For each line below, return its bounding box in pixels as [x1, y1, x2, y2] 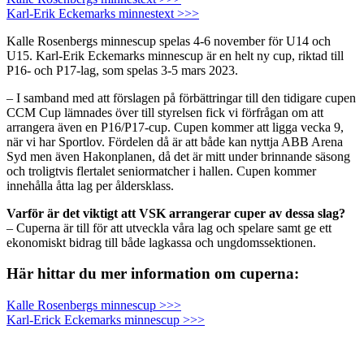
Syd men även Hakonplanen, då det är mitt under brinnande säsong [6, 149, 350, 163]
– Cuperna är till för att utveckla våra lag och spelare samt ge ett [6, 220, 331, 235]
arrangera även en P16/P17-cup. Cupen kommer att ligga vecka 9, [6, 119, 344, 134]
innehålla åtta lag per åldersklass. [6, 178, 174, 193]
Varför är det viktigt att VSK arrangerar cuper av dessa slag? [6, 206, 345, 220]
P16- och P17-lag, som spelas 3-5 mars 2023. [6, 63, 238, 77]
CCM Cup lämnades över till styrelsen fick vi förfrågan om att [6, 105, 323, 119]
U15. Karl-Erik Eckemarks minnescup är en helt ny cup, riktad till [6, 48, 344, 63]
